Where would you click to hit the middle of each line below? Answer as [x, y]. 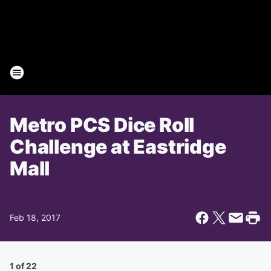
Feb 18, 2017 [35, 217]
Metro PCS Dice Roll [102, 125]
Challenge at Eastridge [118, 147]
